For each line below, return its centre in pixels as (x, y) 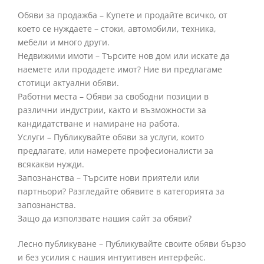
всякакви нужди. (51, 164)
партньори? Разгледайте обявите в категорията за (121, 191)
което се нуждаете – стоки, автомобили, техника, (117, 28)
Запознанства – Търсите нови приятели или (108, 177)
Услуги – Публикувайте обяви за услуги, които (111, 137)
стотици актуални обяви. (68, 82)
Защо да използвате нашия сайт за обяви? (105, 218)
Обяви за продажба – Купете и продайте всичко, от (123, 15)
